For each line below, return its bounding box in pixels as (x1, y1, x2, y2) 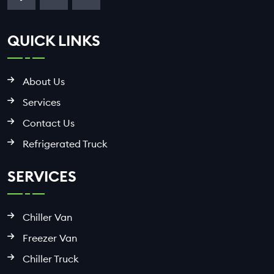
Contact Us (23, 116, 75, 129)
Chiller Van (23, 211, 72, 224)
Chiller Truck (23, 253, 79, 265)
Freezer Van (23, 232, 77, 245)
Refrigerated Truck (23, 137, 108, 150)
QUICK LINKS (7, 31, 100, 50)
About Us (23, 75, 65, 87)
